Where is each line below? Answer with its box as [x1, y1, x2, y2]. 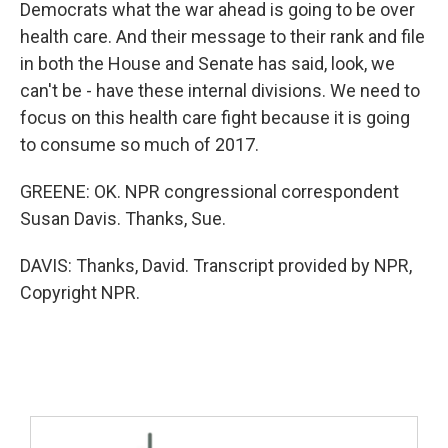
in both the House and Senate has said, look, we [20, 53, 395, 74]
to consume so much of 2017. [20, 134, 259, 155]
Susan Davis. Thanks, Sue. [20, 208, 226, 229]
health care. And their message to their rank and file [20, 26, 425, 47]
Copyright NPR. [20, 282, 140, 303]
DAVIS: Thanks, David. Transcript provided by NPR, [20, 255, 412, 276]
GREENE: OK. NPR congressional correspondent [20, 181, 399, 202]
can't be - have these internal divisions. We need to [20, 80, 420, 101]
